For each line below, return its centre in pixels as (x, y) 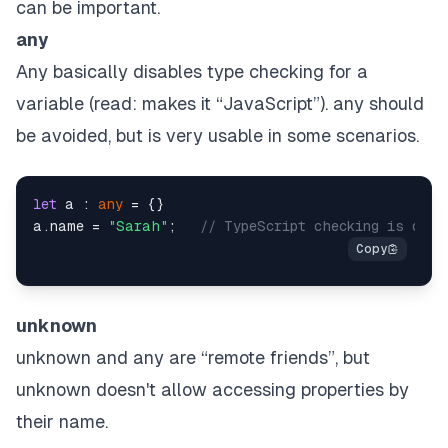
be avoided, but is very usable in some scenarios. (217, 136)
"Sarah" (138, 226)
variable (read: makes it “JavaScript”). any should (220, 104)
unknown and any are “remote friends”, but (193, 358)
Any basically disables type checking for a (192, 72)
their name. (62, 422)
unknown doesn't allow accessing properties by (212, 390)
